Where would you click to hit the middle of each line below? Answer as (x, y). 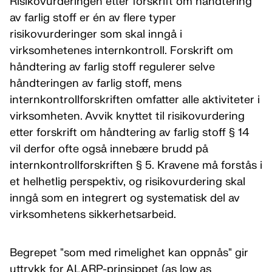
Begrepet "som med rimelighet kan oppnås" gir (129, 253)
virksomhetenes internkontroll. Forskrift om (121, 51)
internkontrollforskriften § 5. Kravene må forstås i (136, 165)
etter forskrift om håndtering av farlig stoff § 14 (130, 133)
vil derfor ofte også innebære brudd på (109, 149)
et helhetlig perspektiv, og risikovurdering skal (127, 182)
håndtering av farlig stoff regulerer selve (112, 67)
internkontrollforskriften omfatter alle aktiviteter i (135, 100)
